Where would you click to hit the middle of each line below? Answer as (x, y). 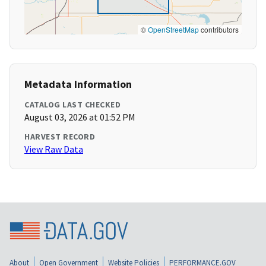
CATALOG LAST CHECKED (72, 105)
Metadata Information (78, 84)
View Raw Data (54, 149)
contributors (219, 30)
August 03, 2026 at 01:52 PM (80, 117)
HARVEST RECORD (60, 137)
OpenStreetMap (173, 30)
